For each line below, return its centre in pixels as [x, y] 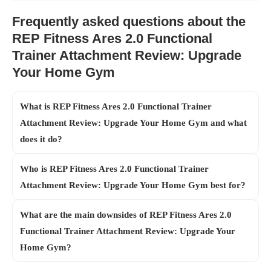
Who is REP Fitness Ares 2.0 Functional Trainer [114, 168]
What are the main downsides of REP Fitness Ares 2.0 [126, 214]
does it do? [41, 139]
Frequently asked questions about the [129, 21]
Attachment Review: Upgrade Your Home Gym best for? [133, 185]
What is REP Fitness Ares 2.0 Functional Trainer [116, 106]
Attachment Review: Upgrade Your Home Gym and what [133, 122]
